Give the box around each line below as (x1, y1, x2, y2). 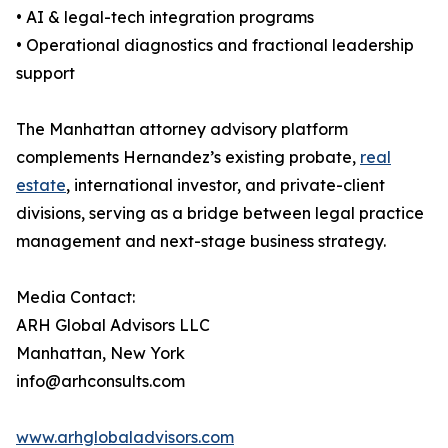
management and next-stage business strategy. (16, 231, 386, 252)
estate (16, 175, 66, 196)
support (16, 63, 75, 84)
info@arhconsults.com (16, 371, 185, 392)
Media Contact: (16, 287, 135, 308)
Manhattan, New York (16, 343, 185, 364)
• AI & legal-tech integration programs (16, 7, 314, 28)
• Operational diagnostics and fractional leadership (16, 35, 414, 56)
